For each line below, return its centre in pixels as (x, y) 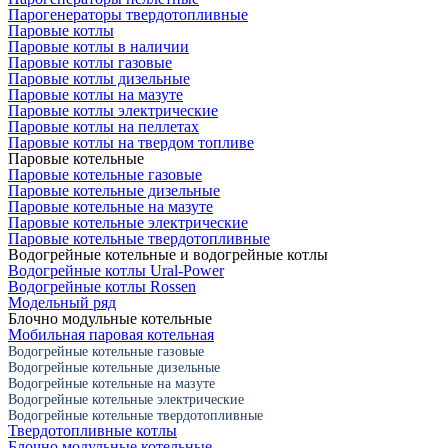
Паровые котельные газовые (105, 174)
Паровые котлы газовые (90, 62)
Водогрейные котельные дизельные (114, 367)
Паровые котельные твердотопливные (139, 238)
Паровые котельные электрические (128, 222)
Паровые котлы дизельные (99, 78)
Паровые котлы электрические (113, 110)
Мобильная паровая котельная (111, 334)
